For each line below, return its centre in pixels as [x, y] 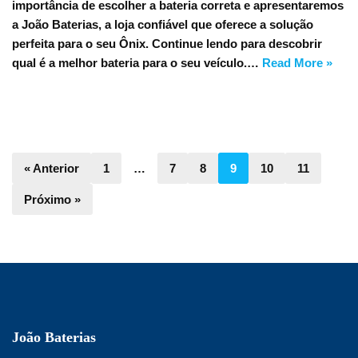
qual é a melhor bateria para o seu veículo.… [137, 63]
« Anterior [52, 168]
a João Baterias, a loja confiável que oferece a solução [163, 24]
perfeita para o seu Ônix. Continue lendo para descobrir [167, 44]
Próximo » [52, 199]
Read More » [297, 63]
